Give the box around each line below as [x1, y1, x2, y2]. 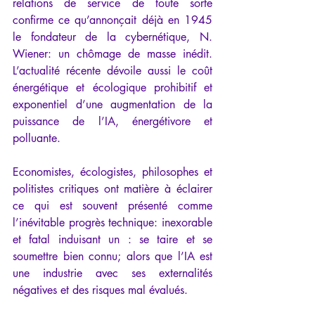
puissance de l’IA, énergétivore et [13, 114, 212, 129]
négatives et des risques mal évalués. [13, 283, 188, 298]
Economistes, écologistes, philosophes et [13, 165, 212, 180]
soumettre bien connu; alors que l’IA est [13, 249, 212, 264]
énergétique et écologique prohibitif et [13, 80, 212, 96]
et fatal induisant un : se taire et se [13, 232, 212, 247]
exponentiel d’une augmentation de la [13, 97, 212, 112]
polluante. [13, 131, 60, 146]
